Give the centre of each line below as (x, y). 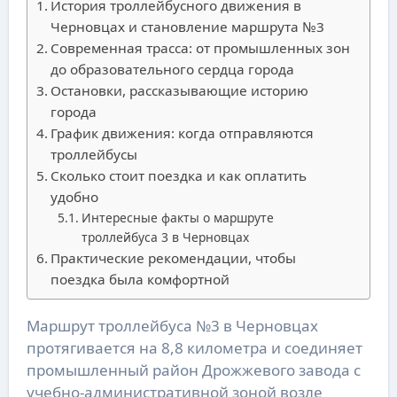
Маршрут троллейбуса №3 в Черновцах (33, 326)
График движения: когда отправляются (182, 133)
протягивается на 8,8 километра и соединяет (194, 348)
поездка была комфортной (140, 280)
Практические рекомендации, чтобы (173, 258)
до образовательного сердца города (172, 70)
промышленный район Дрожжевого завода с (193, 370)
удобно (74, 197)
